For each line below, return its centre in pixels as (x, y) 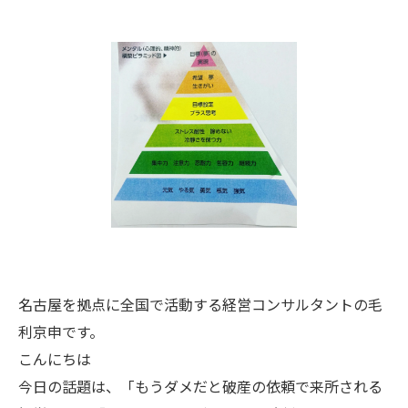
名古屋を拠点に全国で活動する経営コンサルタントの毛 (200, 304)
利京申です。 (61, 331)
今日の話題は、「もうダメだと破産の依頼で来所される (200, 386)
